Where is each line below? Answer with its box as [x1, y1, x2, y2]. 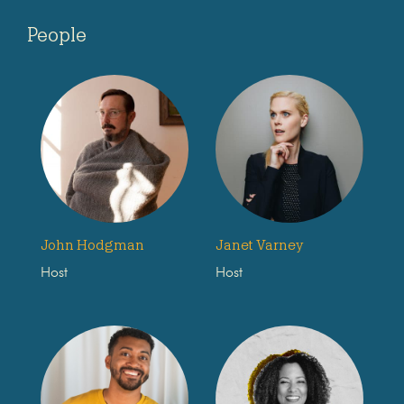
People [27, 23, 87, 46]
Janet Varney [216, 236, 303, 253]
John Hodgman [41, 236, 144, 253]
